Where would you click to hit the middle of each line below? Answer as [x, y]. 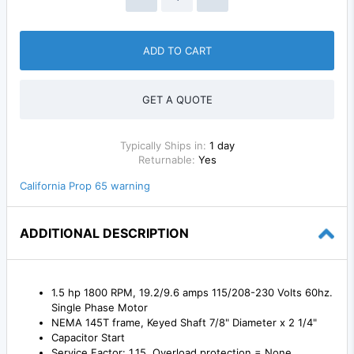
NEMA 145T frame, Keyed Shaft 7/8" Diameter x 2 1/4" [184, 323]
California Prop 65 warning [85, 186]
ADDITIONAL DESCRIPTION [104, 233]
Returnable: [166, 160]
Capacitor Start [88, 338]
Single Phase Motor [100, 308]
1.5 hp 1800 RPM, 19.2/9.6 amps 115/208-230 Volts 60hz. [192, 293]
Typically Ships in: [164, 146]
